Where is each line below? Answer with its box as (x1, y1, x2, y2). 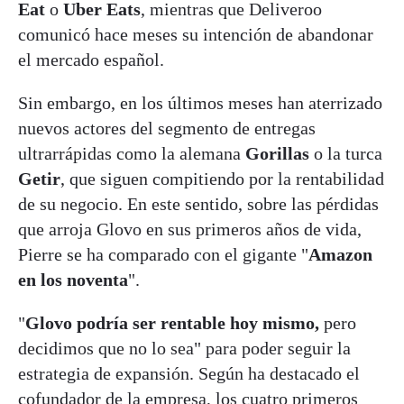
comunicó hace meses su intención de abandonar (18, 23, 373, 44)
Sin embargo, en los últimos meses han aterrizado (18, 92, 382, 113)
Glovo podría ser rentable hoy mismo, (25, 312, 319, 333)
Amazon (308, 243, 372, 264)
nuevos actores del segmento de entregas (18, 117, 316, 138)
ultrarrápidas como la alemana (18, 142, 245, 163)
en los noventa (18, 269, 128, 289)
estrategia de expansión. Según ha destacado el (18, 363, 360, 383)
